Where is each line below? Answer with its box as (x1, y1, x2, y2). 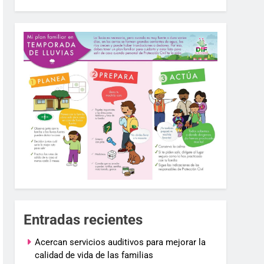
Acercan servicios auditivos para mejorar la (35, 237, 206, 248)
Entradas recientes (24, 212, 143, 229)
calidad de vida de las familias (35, 250, 154, 261)
